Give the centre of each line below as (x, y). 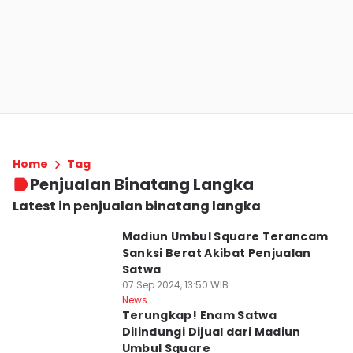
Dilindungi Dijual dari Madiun (211, 332)
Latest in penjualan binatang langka (137, 206)
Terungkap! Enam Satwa (199, 315)
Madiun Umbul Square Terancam (225, 236)
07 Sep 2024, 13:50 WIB (175, 285)
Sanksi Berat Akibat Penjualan (216, 253)
